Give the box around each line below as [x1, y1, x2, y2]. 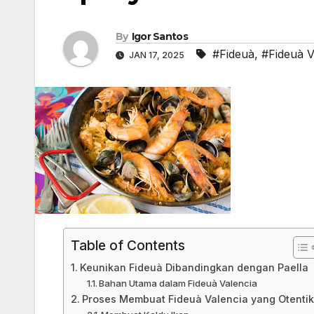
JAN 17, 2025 [127, 50, 186, 61]
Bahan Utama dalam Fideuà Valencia [99, 278, 258, 289]
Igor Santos [131, 30, 188, 43]
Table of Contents [71, 237, 185, 254]
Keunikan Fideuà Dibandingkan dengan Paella [79, 261, 308, 274]
